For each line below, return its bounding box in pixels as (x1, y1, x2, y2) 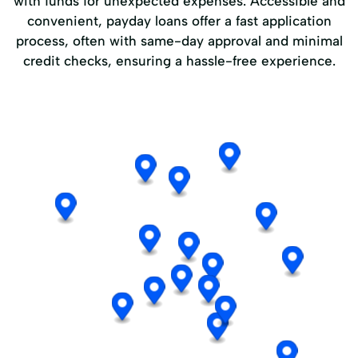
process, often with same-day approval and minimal (15, 32, 343, 49)
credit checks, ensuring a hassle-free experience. (22, 52, 336, 69)
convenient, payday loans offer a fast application (26, 12, 332, 29)
